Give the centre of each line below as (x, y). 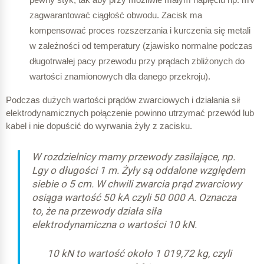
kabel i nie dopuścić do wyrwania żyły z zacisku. (99, 126)
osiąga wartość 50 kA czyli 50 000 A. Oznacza (134, 198)
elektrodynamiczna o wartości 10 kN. (114, 225)
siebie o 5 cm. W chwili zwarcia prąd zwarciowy (137, 184)
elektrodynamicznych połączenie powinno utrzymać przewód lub (130, 113)
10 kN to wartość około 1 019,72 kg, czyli (139, 254)
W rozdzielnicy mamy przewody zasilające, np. (133, 157)
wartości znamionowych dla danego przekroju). (120, 77)
